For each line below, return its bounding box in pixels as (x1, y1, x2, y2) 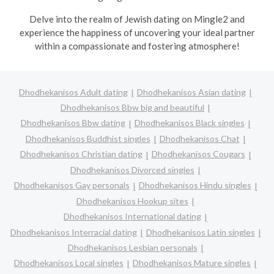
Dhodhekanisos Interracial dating (10, 226, 137, 237)
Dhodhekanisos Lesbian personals (67, 242, 198, 253)
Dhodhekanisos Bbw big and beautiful (61, 102, 204, 113)
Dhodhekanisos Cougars (151, 149, 245, 160)
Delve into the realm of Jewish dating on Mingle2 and (29, 13, 245, 24)
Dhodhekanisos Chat (159, 133, 240, 144)
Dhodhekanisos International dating (64, 211, 201, 222)
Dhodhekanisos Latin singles (146, 226, 255, 237)
